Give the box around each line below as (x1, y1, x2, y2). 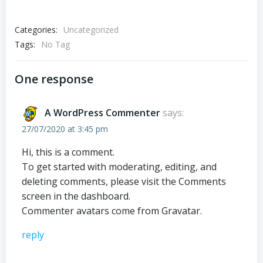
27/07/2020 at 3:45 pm (22, 123, 108, 134)
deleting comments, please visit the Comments (22, 175, 226, 188)
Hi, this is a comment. (22, 146, 114, 159)
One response (15, 71, 93, 87)
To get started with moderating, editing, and (22, 160, 217, 173)
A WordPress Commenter (45, 106, 160, 120)
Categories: (15, 23, 58, 35)
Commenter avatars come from (22, 204, 161, 217)
